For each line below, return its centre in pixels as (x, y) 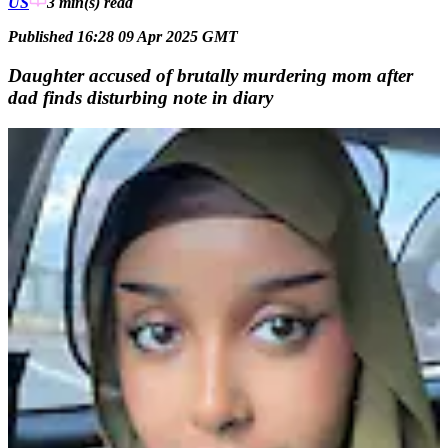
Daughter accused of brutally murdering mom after (210, 75)
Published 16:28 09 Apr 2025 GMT (123, 37)
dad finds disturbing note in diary (140, 97)
